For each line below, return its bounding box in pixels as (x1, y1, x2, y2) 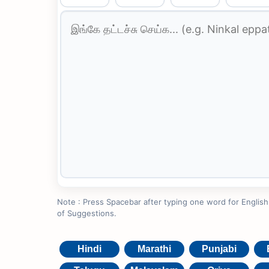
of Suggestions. (56, 208, 116, 219)
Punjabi (201, 244, 237, 255)
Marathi (137, 244, 171, 255)
